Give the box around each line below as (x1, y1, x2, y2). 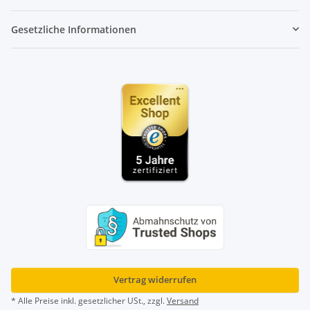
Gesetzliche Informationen (11, 22, 136, 36)
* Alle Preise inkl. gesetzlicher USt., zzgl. (11, 294, 167, 307)
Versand (167, 294, 199, 307)
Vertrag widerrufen (113, 273, 197, 286)
